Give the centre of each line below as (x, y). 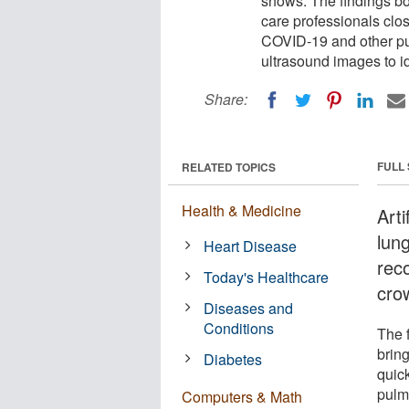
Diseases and (249, 308)
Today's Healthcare (267, 277)
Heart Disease (251, 246)
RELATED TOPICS (229, 167)
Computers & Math (242, 396)
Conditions (239, 328)
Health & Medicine (241, 210)
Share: (226, 99)
